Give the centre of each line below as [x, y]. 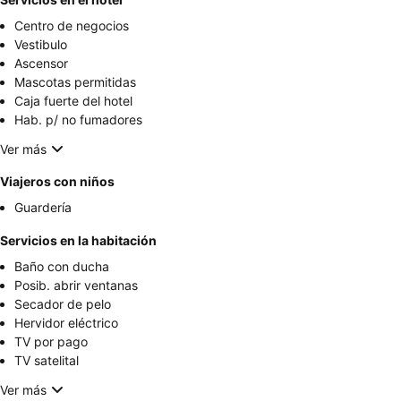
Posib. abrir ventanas [76, 286]
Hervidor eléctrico [66, 323]
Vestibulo [41, 45]
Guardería [43, 208]
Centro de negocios [72, 26]
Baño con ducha [62, 267]
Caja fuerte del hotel [73, 101]
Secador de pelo [63, 304]
